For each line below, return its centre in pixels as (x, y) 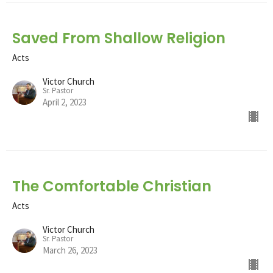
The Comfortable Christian (112, 186)
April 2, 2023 (65, 102)
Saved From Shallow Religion (119, 38)
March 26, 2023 (70, 250)
